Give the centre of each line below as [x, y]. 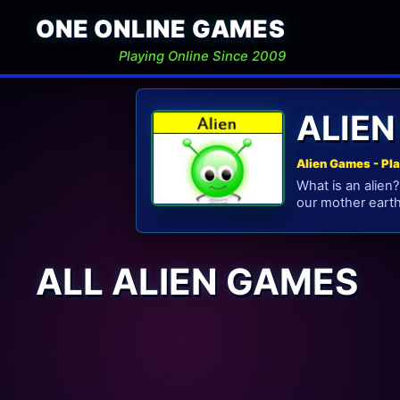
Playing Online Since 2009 [202, 56]
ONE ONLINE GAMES [161, 29]
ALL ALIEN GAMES [197, 281]
